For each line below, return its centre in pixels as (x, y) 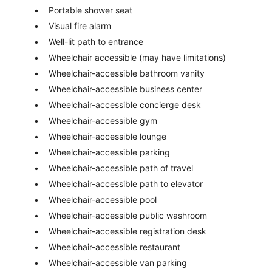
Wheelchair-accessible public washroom (128, 216)
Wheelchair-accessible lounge (107, 137)
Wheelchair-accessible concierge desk (125, 105)
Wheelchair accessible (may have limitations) (137, 58)
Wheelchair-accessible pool (103, 200)
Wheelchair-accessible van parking (118, 263)
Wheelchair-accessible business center (125, 89)
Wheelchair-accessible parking (109, 152)
